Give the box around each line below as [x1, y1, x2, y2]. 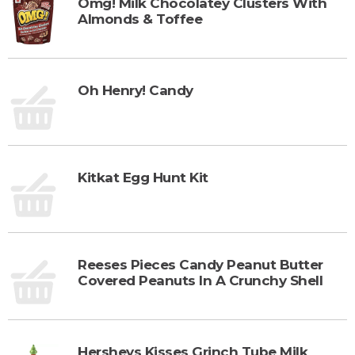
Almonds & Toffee [78, 10, 202, 27]
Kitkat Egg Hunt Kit [78, 169, 208, 185]
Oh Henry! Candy [78, 82, 193, 98]
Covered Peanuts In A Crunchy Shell [78, 272, 323, 288]
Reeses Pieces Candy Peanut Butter [78, 256, 323, 273]
